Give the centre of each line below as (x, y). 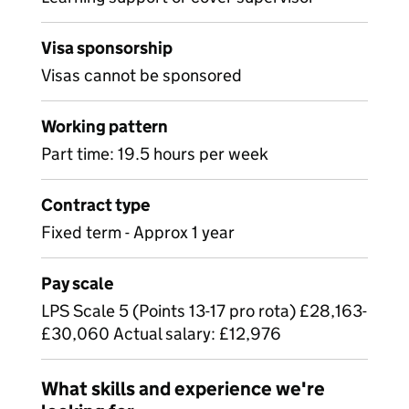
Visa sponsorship (107, 48)
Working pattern (105, 126)
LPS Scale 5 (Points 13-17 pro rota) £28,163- (204, 311)
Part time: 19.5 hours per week (155, 154)
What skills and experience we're (183, 389)
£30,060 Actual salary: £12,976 (161, 334)
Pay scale (77, 283)
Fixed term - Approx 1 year (138, 232)
